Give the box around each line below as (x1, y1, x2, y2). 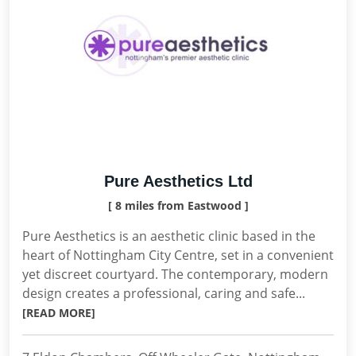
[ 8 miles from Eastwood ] (107, 198, 249, 213)
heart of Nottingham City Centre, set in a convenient (22, 246, 334, 264)
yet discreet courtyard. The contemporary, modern (22, 265, 328, 283)
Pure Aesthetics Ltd (103, 172, 253, 190)
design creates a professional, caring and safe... (22, 284, 305, 302)
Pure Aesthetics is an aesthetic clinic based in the (22, 227, 315, 245)
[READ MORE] (22, 305, 95, 320)
